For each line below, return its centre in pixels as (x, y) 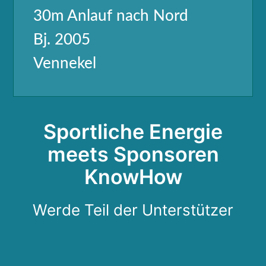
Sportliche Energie (133, 132)
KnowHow (133, 177)
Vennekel (64, 64)
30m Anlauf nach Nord (110, 16)
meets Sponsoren (133, 154)
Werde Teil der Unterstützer (133, 210)
